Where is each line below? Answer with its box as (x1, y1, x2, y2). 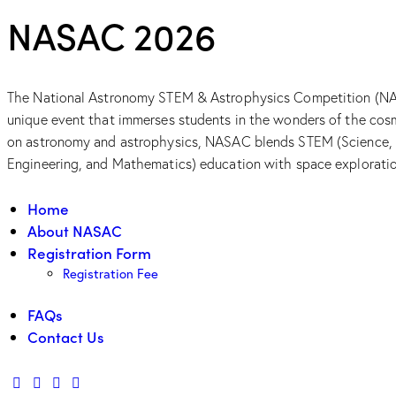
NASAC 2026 (7, 9, 217, 61)
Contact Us (27, 326, 104, 348)
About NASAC (27, 219, 122, 241)
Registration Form (27, 241, 151, 263)
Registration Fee (63, 264, 158, 282)
